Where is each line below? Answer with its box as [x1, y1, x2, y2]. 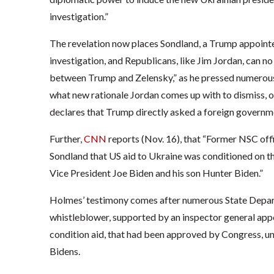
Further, [49, 133, 84, 145]
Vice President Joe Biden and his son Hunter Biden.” [49, 167, 263, 179]
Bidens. [49, 245, 80, 257]
